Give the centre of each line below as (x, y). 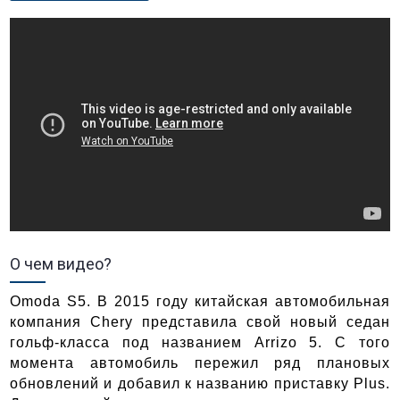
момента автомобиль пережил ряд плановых (200, 362)
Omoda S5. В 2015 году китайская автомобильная (200, 301)
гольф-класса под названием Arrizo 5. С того (200, 342)
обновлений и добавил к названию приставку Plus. (200, 383)
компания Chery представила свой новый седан (200, 321)
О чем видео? (61, 263)
